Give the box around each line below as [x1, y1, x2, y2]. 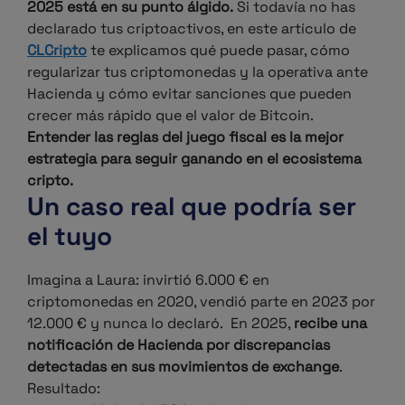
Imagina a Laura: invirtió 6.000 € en [27, 270, 269, 289]
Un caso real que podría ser [27, 190, 356, 222]
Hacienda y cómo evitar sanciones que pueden [27, 84, 352, 103]
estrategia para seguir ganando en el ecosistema [27, 149, 362, 168]
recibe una [294, 314, 367, 333]
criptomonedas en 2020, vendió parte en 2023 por [27, 292, 375, 311]
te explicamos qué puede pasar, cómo [87, 41, 350, 60]
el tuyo [27, 220, 112, 252]
